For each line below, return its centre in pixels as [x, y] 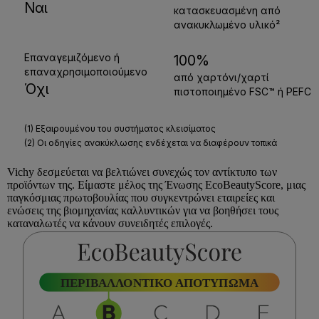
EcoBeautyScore [243, 185]
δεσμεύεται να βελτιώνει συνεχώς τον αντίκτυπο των [156, 172]
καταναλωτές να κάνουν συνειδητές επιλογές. [110, 224]
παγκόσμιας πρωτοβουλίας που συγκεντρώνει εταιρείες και [141, 198]
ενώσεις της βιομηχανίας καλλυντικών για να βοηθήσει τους [143, 211]
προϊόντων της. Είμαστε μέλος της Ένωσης [106, 185]
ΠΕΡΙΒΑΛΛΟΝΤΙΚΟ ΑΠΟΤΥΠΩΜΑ [159, 282]
